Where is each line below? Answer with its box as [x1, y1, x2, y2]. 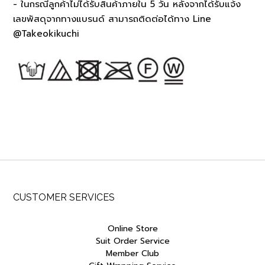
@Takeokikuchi [13, 27, 79, 40]
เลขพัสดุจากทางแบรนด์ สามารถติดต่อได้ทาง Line [13, 12, 211, 25]
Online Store [107, 222, 158, 235]
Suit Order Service [95, 234, 170, 247]
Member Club [106, 247, 159, 260]
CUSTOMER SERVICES [13, 191, 115, 203]
